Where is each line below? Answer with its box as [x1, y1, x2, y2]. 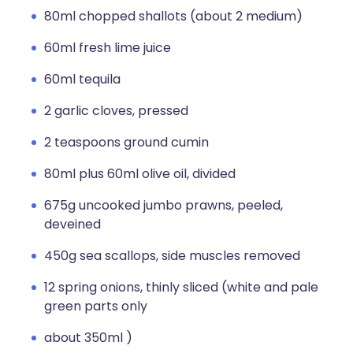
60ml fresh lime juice [44, 39, 171, 57]
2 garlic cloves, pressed [44, 102, 188, 120]
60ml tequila [44, 70, 121, 88]
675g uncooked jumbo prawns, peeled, [44, 196, 283, 214]
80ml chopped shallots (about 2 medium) [44, 7, 303, 25]
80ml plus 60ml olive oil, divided [44, 165, 236, 183]
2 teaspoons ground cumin [44, 133, 209, 151]
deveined [44, 215, 101, 233]
